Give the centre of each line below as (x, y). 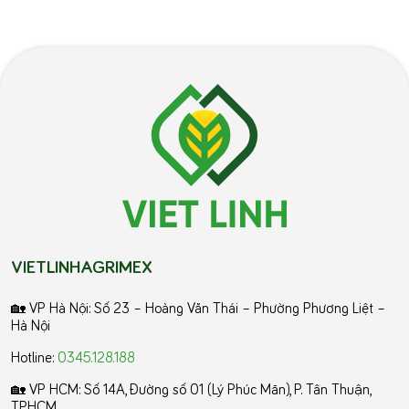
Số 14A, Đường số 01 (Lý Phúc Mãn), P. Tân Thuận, (227, 388)
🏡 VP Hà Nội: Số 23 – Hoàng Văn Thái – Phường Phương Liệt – (198, 307)
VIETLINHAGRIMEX (82, 266)
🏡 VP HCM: (47, 388)
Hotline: (34, 357)
